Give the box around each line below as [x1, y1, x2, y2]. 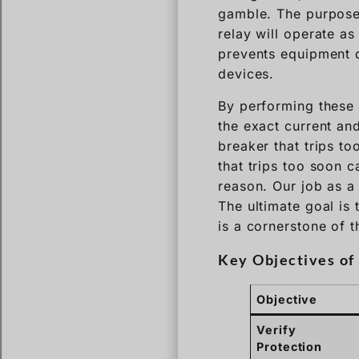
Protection [256, 339, 323, 353]
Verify [256, 322, 296, 337]
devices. [218, 66, 275, 83]
